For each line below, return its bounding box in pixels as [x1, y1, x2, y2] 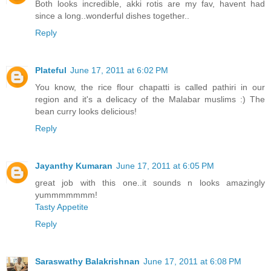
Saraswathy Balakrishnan [35, 256, 140, 266]
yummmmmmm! [35, 189, 97, 200]
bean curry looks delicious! [35, 106, 137, 116]
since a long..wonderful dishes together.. [35, 10, 189, 21]
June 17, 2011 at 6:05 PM [116, 160, 214, 171]
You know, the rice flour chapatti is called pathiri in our [35, 82, 265, 92]
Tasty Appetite [35, 201, 88, 212]
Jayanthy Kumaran [35, 160, 113, 171]
